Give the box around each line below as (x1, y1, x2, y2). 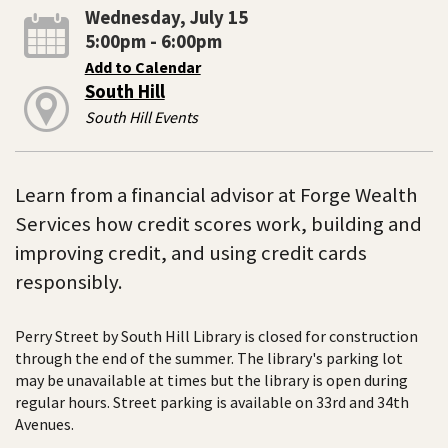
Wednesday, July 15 (84, 5, 248, 29)
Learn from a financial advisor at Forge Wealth (15, 181, 418, 208)
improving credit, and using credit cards (15, 239, 367, 266)
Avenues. (15, 414, 74, 435)
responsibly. (15, 268, 123, 295)
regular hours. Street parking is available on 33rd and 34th (15, 392, 409, 413)
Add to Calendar (84, 56, 201, 77)
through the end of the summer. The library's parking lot (15, 348, 403, 369)
